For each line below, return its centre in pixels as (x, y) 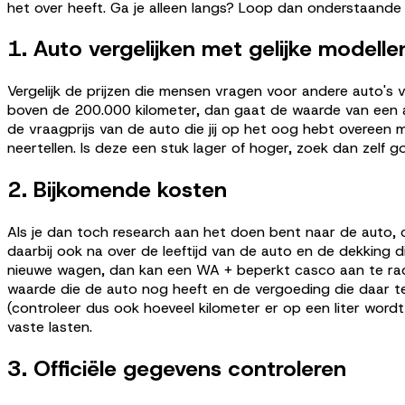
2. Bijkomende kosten (117, 190)
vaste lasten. (50, 327)
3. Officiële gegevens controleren (177, 369)
